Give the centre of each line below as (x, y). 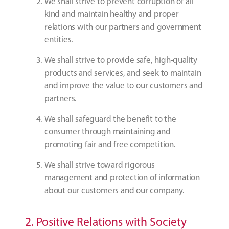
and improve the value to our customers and (124, 86)
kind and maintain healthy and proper (112, 15)
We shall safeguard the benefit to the (110, 120)
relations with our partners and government (123, 28)
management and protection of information (122, 178)
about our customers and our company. (114, 191)
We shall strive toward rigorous (100, 166)
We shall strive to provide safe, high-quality (121, 61)
